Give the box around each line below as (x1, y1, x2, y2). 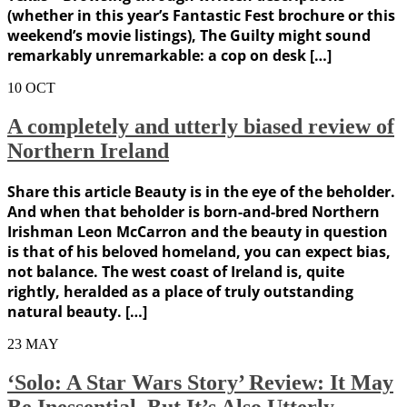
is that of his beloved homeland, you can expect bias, (7, 241, 391, 262)
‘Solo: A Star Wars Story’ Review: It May (7, 370, 393, 394)
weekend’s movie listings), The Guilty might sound (7, 25, 371, 46)
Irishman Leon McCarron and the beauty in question (7, 221, 388, 242)
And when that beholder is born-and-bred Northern (7, 201, 380, 222)
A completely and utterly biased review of (7, 114, 394, 139)
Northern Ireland (7, 139, 169, 164)
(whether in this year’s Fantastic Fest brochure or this (7, 5, 395, 26)
